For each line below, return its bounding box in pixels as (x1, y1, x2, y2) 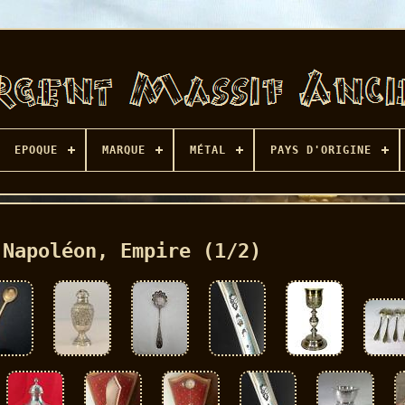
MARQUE (101, 144, 146, 156)
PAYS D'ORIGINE (269, 144, 372, 156)
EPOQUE (14, 144, 58, 156)
